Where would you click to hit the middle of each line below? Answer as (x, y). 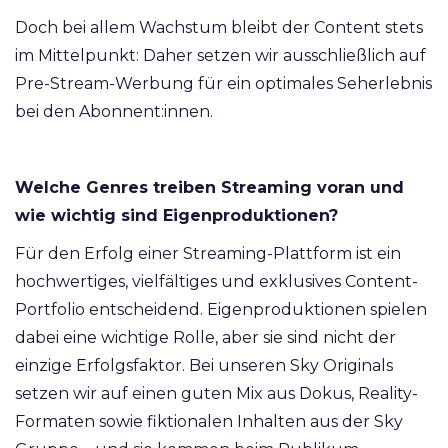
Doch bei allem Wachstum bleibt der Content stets (219, 28)
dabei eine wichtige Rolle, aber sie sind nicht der (205, 338)
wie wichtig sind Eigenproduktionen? (178, 216)
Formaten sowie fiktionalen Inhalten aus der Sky (209, 422)
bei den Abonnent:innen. (116, 112)
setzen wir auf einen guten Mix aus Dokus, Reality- (216, 394)
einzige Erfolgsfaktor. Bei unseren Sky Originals (204, 366)
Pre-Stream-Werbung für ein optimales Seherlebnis (223, 84)
